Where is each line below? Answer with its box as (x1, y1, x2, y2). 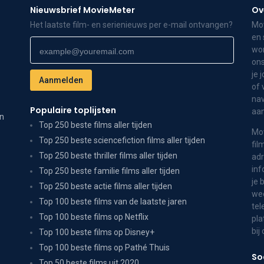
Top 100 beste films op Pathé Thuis (38, 243, 170, 252)
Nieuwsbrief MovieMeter (29, 4, 135, 16)
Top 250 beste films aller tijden (38, 120, 152, 130)
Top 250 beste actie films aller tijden (38, 181, 172, 191)
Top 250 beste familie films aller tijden (38, 166, 180, 176)
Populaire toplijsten (29, 104, 116, 116)
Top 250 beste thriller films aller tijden (38, 151, 177, 160)
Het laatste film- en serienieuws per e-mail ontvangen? (29, 20, 233, 29)
